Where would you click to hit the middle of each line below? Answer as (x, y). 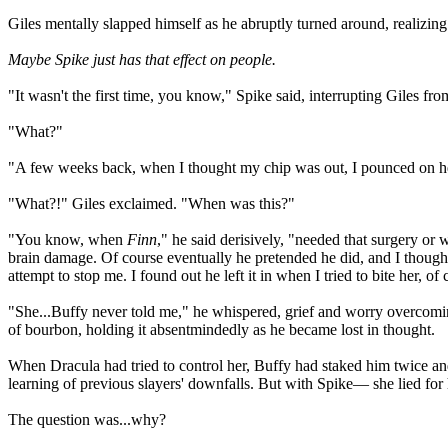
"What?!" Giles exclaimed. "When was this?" (151, 203)
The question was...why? (87, 419)
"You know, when (67, 239)
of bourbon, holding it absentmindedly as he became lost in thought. (221, 329)
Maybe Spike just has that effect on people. (142, 59)
